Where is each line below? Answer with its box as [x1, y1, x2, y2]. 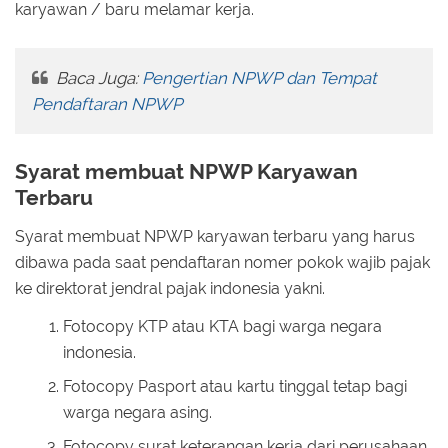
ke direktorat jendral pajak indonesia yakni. [15, 278, 325, 298]
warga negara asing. [63, 403, 212, 423]
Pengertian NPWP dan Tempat [141, 68, 377, 89]
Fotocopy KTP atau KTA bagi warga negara [63, 317, 382, 337]
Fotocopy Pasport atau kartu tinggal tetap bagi [63, 377, 407, 397]
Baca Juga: [51, 68, 142, 89]
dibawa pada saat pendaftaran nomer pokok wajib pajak [15, 252, 430, 272]
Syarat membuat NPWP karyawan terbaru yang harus [15, 226, 415, 246]
